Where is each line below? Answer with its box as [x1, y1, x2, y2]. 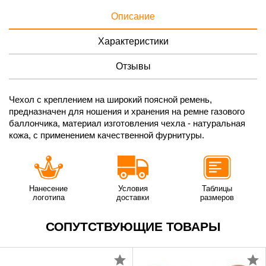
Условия [118, 184, 148, 193]
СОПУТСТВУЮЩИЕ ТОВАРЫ [45, 220, 221, 233]
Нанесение [29, 184, 68, 193]
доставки [116, 193, 150, 202]
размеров [200, 193, 235, 202]
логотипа [32, 193, 65, 202]
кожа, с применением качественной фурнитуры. [9, 130, 204, 140]
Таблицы [202, 184, 233, 193]
